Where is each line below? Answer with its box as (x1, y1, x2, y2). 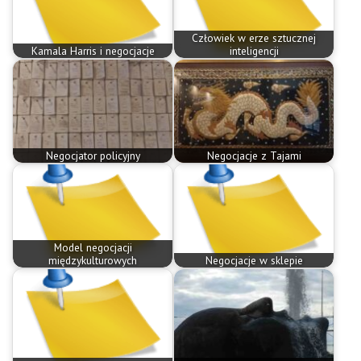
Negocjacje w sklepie (205, 253, 303, 268)
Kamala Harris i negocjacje (31, 44, 155, 59)
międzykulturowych (48, 253, 137, 268)
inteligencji (229, 44, 279, 59)
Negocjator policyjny (45, 148, 140, 164)
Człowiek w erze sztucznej (192, 31, 316, 46)
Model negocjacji (53, 240, 132, 255)
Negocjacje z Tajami (206, 148, 301, 164)
